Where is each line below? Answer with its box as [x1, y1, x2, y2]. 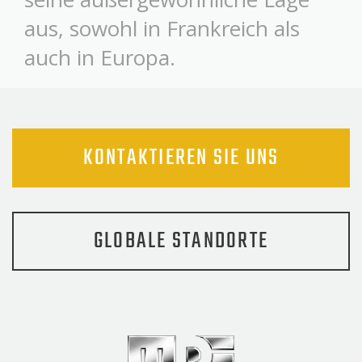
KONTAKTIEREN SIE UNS [82, 140, 280, 175]
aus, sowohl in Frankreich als [24, 13, 300, 43]
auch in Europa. [24, 42, 175, 72]
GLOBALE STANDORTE [93, 223, 269, 259]
